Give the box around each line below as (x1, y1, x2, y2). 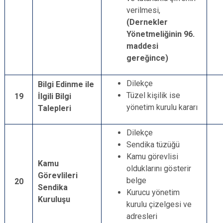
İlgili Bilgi (38, 92, 71, 101)
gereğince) (126, 53, 168, 63)
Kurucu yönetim (126, 188, 180, 197)
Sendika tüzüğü (126, 140, 180, 149)
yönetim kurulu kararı (126, 103, 198, 112)
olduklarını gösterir (126, 164, 191, 173)
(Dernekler (126, 17, 168, 27)
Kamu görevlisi (126, 152, 178, 161)
